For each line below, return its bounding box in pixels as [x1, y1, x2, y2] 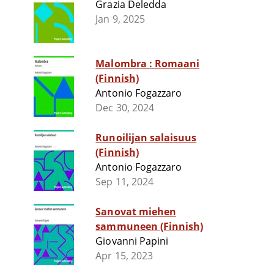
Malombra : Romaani [95, 57, 155, 71]
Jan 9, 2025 [95, 12, 145, 26]
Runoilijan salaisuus [95, 131, 197, 145]
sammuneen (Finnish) [95, 220, 204, 234]
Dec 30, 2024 [95, 101, 154, 115]
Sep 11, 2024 [95, 175, 154, 189]
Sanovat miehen [95, 205, 176, 219]
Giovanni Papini [95, 234, 168, 248]
